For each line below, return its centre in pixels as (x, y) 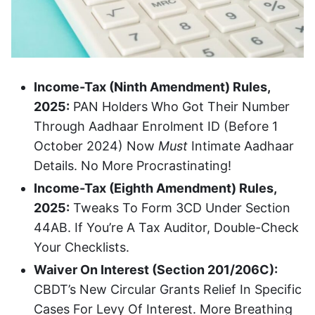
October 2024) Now (96, 146)
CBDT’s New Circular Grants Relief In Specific (168, 289)
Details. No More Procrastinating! (133, 165)
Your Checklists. (82, 247)
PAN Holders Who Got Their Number (180, 106)
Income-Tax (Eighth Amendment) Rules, (155, 188)
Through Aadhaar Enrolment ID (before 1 (156, 126)
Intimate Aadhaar (241, 146)
